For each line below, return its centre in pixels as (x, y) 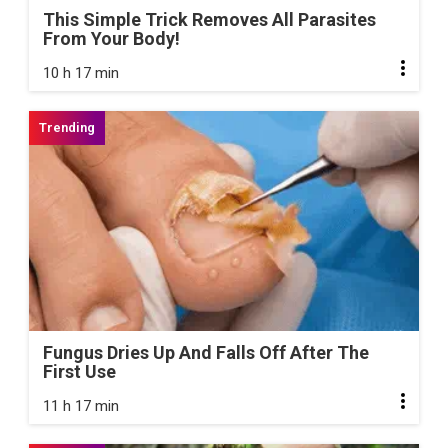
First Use (79, 371)
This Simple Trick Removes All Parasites (209, 20)
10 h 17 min (81, 73)
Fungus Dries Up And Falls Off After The (206, 352)
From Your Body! (111, 39)
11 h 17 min (81, 405)
